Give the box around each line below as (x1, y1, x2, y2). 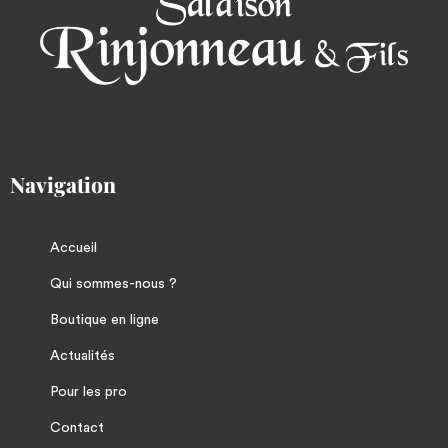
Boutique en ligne (50, 313, 159, 328)
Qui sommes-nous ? (50, 277, 177, 292)
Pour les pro (50, 385, 127, 400)
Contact (50, 421, 104, 436)
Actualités (50, 349, 115, 364)
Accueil (50, 241, 97, 256)
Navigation (10, 170, 116, 199)
